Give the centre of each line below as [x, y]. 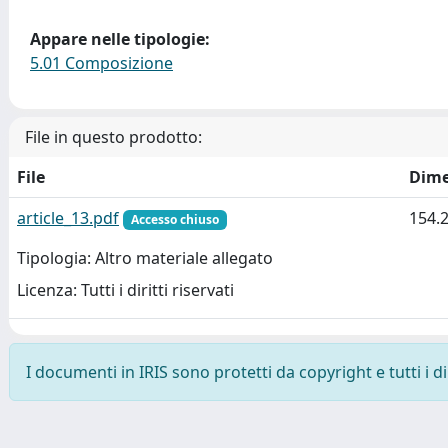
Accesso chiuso [174, 219]
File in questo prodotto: [113, 137]
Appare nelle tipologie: [120, 39]
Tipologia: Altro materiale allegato [145, 258]
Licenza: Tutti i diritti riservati [125, 290]
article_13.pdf [68, 218]
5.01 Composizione [101, 63]
